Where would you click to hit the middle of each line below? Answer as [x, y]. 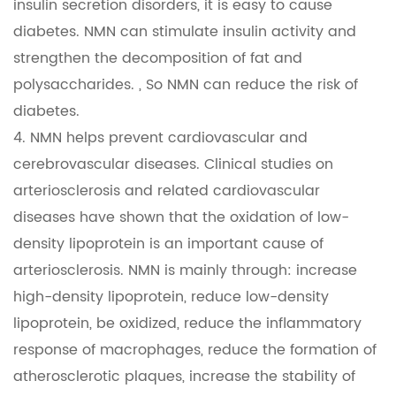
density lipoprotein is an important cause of [168, 244]
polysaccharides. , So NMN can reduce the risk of [186, 85]
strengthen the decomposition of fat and [158, 59]
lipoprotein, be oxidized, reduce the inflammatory [187, 324]
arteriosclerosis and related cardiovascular [167, 191]
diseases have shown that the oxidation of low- [181, 218]
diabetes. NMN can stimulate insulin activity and [185, 32]
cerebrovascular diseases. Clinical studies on [173, 165]
